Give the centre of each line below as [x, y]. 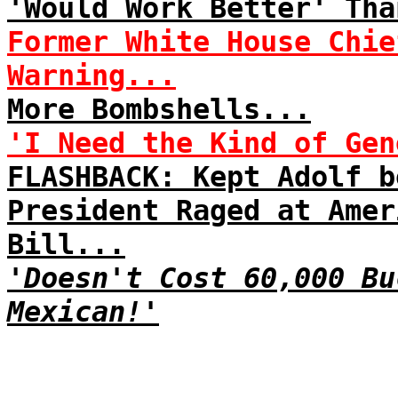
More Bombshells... [159, 109]
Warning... [92, 76]
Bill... [66, 244]
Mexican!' [83, 312]
